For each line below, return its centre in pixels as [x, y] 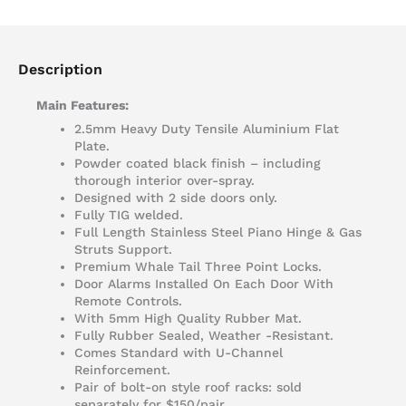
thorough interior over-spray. [164, 181]
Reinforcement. [122, 370]
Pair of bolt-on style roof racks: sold [188, 387]
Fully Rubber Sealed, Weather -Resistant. [204, 336]
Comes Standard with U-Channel [179, 353]
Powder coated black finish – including [198, 164]
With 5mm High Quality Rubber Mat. [188, 319]
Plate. [92, 146]
